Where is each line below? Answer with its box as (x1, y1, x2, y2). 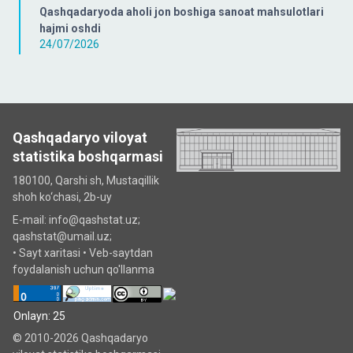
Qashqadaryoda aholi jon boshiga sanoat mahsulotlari (39, 6, 324, 18)
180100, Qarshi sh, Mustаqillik (13, 174, 159, 187)
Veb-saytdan (89, 247, 153, 259)
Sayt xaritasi (19, 247, 80, 259)
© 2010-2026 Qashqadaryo (13, 332, 148, 344)
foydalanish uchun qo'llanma (13, 263, 154, 276)
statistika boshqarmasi (13, 148, 163, 165)
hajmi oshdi (39, 22, 101, 35)
